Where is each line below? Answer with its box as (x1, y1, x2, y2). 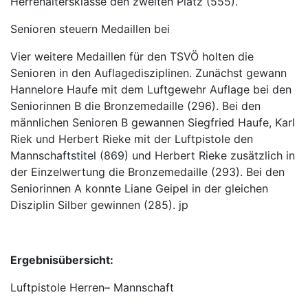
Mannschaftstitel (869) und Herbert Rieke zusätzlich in (10, 148, 295, 162)
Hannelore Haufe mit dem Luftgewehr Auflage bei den (10, 82, 291, 96)
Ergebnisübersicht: (10, 253, 113, 267)
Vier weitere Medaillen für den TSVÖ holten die (10, 49, 254, 63)
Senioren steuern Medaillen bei (10, 22, 170, 36)
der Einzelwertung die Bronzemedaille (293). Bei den (10, 165, 285, 179)
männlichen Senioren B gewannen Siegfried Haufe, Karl (10, 115, 295, 129)
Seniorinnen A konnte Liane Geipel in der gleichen (10, 181, 268, 195)
